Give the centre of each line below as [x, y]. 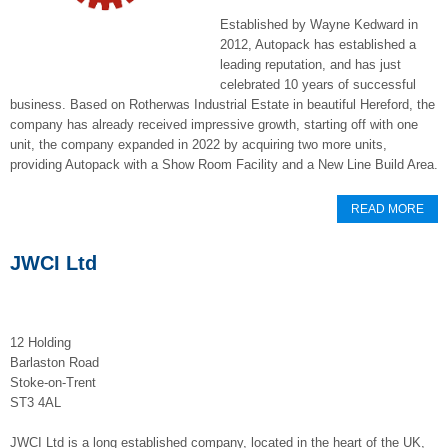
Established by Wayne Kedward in [319, 24]
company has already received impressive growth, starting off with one [214, 124]
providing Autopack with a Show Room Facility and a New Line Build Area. [224, 164]
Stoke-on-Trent [53, 382]
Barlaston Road [54, 362]
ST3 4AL [35, 402]
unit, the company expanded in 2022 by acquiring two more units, [198, 144]
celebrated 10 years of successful [318, 84]
